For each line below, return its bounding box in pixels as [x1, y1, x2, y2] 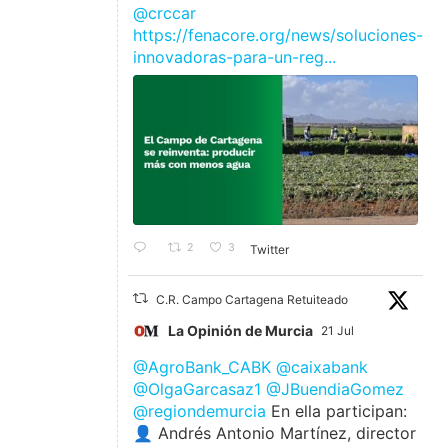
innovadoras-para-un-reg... [133, 47, 337, 68]
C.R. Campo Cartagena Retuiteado [155, 291, 348, 307]
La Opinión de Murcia [168, 322, 314, 340]
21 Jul [321, 322, 358, 338]
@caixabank [276, 356, 369, 377]
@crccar [133, 3, 197, 24]
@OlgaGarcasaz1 [133, 378, 262, 399]
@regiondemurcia [133, 400, 267, 421]
